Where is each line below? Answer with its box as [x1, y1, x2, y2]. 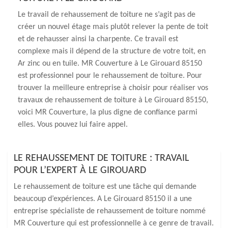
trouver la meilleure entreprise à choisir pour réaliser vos [18, 84, 208, 92]
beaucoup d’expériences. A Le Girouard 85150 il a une [14, 195, 192, 203]
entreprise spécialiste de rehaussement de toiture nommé [14, 207, 206, 215]
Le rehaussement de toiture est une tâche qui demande [14, 183, 196, 191]
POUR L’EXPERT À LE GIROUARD [14, 165, 146, 176]
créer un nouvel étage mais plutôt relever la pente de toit [18, 23, 208, 31]
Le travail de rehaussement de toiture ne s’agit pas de [18, 11, 195, 19]
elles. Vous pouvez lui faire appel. [18, 121, 128, 129]
